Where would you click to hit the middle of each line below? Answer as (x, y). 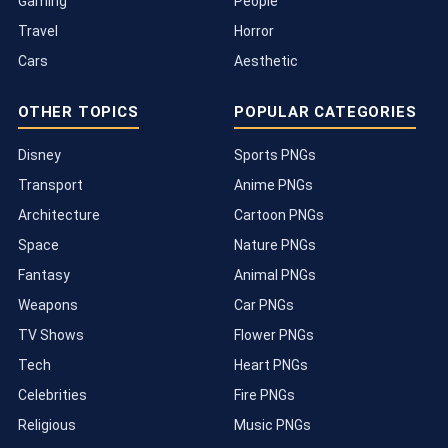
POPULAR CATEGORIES (325, 112)
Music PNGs (272, 425)
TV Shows (51, 335)
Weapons (48, 305)
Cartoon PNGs (279, 215)
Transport (50, 185)
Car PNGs (264, 305)
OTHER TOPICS (78, 112)
